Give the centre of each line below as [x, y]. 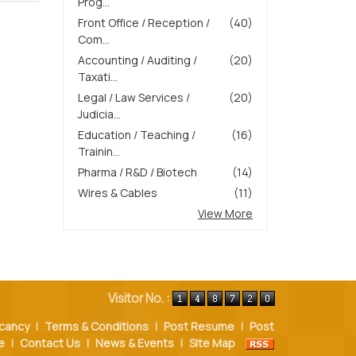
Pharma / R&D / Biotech [137, 172]
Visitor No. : [140, 299]
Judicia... [99, 114]
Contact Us [50, 343]
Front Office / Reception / [144, 23]
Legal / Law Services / [134, 97]
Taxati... [98, 77]
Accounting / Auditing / [137, 60]
